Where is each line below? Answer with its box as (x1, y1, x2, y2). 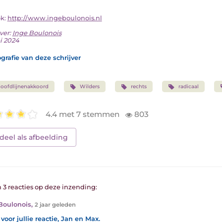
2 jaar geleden (34, 201, 76, 208)
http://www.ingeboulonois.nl (7, 14, 102, 22)
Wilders (80, 83, 100, 90)
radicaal (178, 83, 199, 90)
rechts (131, 83, 147, 90)
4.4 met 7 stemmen (46, 109, 122, 119)
